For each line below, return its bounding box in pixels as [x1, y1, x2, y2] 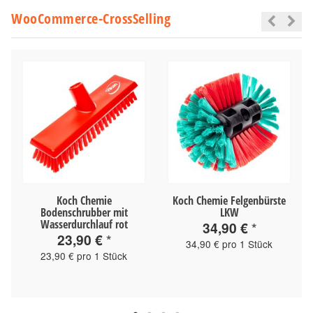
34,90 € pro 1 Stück [186, 236, 272, 251]
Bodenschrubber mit [40, 204, 128, 220]
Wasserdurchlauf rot [40, 216, 128, 232]
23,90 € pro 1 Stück [41, 248, 127, 263]
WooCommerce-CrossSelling [11, 8, 170, 28]
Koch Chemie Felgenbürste [173, 192, 286, 208]
